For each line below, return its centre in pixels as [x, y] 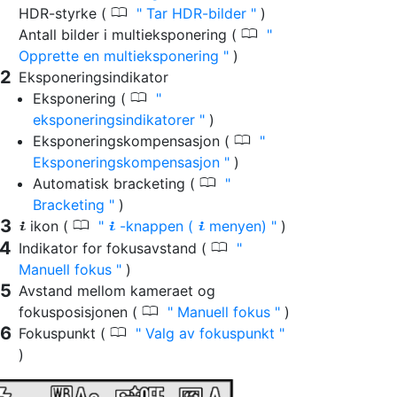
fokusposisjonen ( [80, 312]
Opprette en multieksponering [121, 56]
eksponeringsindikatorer [116, 120]
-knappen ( [159, 226]
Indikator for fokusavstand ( [115, 249]
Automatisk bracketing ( [116, 184]
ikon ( [51, 226]
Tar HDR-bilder [196, 14]
